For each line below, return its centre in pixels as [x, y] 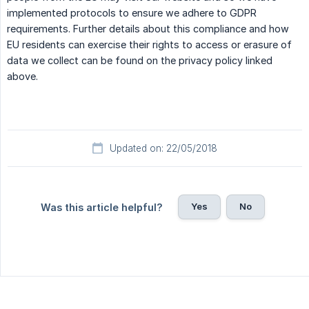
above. [22, 77]
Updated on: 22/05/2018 [163, 149]
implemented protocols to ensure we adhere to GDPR [132, 13]
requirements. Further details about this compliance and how [148, 29]
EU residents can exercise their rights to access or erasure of [149, 45]
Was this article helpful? [101, 208]
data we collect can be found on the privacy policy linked [140, 61]
